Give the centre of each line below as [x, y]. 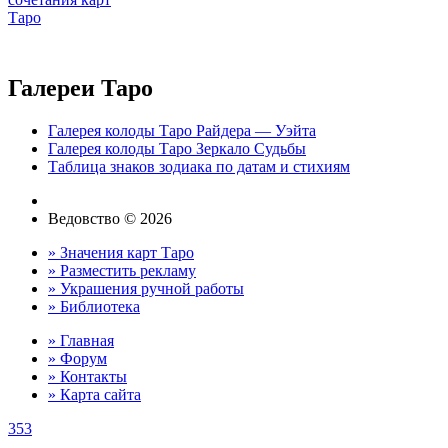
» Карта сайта [94, 394]
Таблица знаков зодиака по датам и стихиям [199, 166]
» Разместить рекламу [122, 270]
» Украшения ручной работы [146, 288]
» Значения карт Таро [121, 252]
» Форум [77, 358]
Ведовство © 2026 [110, 218]
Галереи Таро [80, 88]
